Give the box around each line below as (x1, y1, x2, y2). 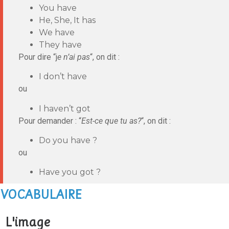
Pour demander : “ (18, 116, 81, 126)
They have (39, 39, 82, 50)
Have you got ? (39, 167, 101, 177)
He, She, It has (39, 15, 96, 25)
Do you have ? (39, 135, 97, 146)
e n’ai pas (57, 52, 90, 62)
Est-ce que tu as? (81, 116, 141, 126)
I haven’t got (39, 103, 90, 113)
